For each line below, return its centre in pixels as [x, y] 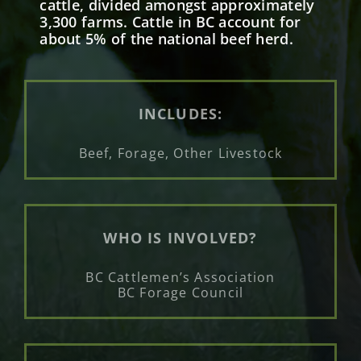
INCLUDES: [180, 113]
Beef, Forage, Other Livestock [180, 153]
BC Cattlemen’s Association [180, 277]
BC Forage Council [180, 292]
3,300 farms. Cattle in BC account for [170, 22]
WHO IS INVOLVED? [180, 237]
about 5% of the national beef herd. [166, 39]
